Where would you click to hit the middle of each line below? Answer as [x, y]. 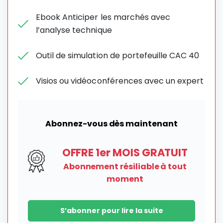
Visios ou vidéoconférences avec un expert [120, 81]
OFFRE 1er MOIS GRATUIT [125, 153]
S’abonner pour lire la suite [111, 211]
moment [125, 179]
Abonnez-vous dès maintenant [111, 124]
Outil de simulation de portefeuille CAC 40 [118, 56]
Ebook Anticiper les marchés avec [103, 17]
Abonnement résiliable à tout [125, 167]
